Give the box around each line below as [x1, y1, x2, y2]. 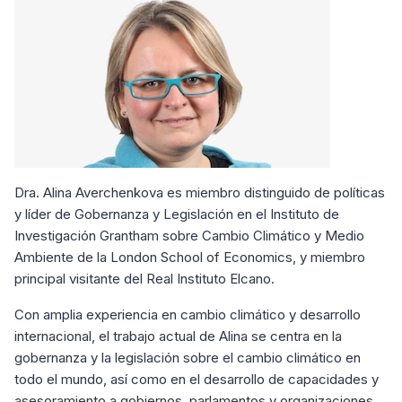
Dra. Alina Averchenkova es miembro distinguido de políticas [14, 184, 385, 201]
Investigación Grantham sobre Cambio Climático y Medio [14, 227, 364, 244]
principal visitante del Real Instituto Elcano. [14, 270, 275, 287]
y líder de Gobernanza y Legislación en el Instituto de [14, 205, 339, 223]
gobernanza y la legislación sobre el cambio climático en [14, 349, 361, 366]
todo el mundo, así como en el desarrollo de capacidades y [14, 371, 379, 388]
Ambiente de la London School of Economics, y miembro [14, 249, 365, 266]
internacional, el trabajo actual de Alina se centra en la [14, 328, 342, 345]
